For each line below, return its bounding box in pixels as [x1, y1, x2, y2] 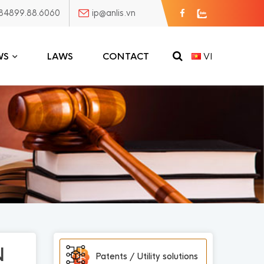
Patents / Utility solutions [95, 251, 198, 262]
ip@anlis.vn [92, 8, 136, 18]
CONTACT [102, 50, 149, 62]
